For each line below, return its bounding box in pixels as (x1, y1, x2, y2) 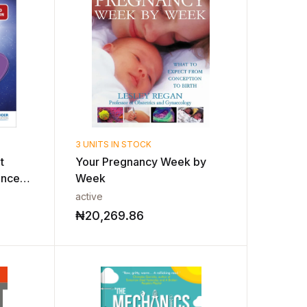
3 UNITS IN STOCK (75, 139, 152, 149)
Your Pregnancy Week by (75, 155, 207, 169)
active (75, 191, 103, 202)
